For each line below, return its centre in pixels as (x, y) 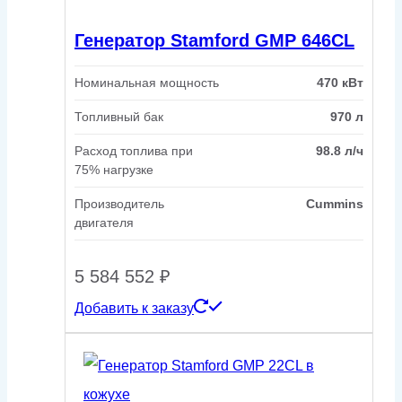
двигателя (104, 223)
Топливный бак (119, 117)
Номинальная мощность (147, 83)
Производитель (119, 204)
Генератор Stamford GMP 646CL (214, 40)
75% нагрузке (114, 170)
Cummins (335, 204)
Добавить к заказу (134, 309)
